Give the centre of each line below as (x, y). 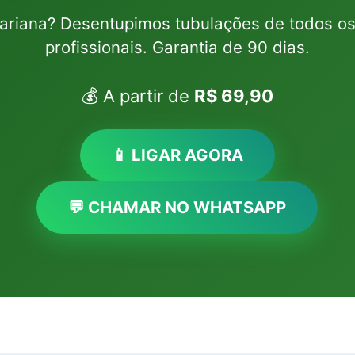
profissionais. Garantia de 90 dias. (177, 47)
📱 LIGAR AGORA (177, 155)
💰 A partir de (137, 96)
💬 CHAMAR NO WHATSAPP (177, 207)
